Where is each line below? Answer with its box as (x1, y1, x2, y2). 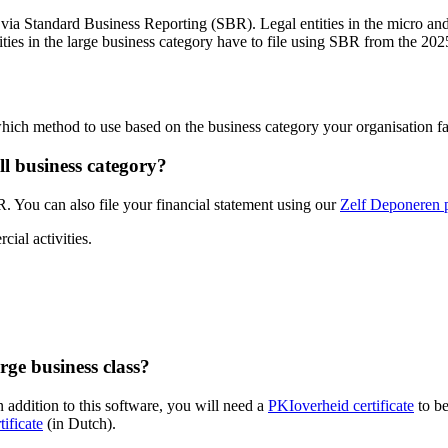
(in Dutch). (43, 414, 116, 432)
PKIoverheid (268, 396, 353, 414)
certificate (353, 396, 414, 414)
